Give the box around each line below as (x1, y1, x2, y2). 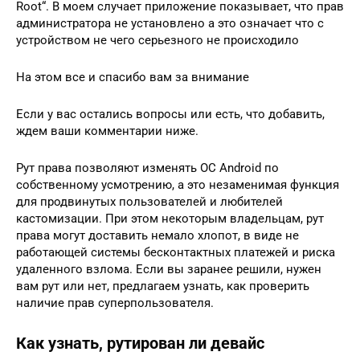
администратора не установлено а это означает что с (16, 15, 324, 31)
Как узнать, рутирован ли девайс (16, 334, 264, 353)
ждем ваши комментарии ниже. (16, 123, 198, 138)
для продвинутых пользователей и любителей (16, 194, 283, 209)
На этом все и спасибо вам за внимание (16, 69, 249, 84)
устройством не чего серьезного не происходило (16, 32, 299, 47)
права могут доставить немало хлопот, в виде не (16, 227, 299, 243)
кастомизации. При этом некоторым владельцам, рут (16, 211, 324, 226)
